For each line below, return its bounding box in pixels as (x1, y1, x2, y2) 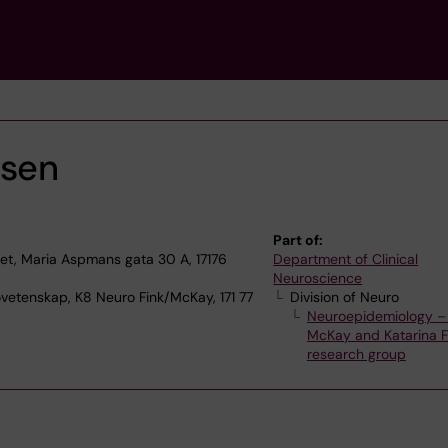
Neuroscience (273, 269, 363, 287)
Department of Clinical (273, 250, 419, 268)
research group (306, 345, 406, 363)
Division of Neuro (290, 288, 400, 306)
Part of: (273, 231, 324, 249)
